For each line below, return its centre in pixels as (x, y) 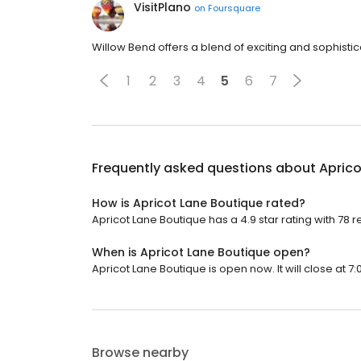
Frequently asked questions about (205, 168)
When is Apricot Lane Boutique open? (201, 252)
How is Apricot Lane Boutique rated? (199, 203)
